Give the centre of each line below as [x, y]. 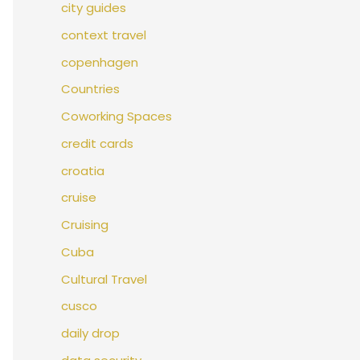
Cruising [85, 225]
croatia [83, 170]
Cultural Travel [104, 279]
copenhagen [100, 62]
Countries [90, 89]
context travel [104, 35]
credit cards [97, 143]
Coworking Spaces [117, 117]
